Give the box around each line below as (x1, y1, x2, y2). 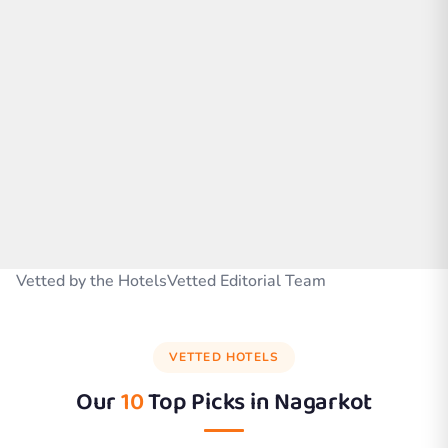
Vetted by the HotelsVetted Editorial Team (16, 269, 326, 292)
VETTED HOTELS (168, 348, 280, 365)
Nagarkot (274, 382, 373, 422)
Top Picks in (143, 382, 275, 422)
